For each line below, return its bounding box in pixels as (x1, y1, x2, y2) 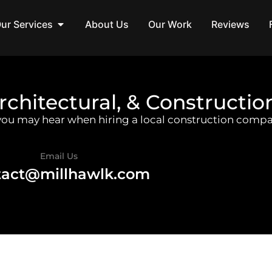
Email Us (40, 151, 78, 162)
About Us (85, 18, 129, 30)
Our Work (148, 18, 192, 30)
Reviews (211, 18, 250, 30)
